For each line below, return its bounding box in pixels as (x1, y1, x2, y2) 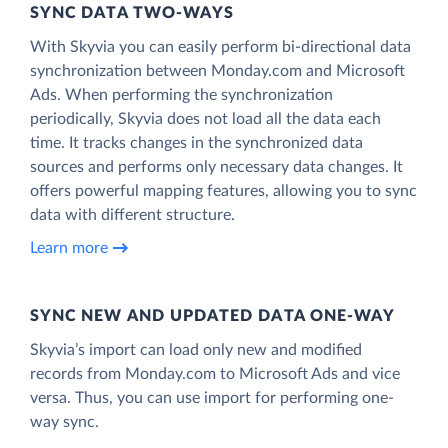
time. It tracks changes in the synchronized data (30, 134, 363, 151)
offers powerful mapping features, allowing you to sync (30, 182, 417, 199)
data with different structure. (30, 206, 235, 223)
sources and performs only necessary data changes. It (30, 158, 403, 175)
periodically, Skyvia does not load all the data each (30, 110, 381, 127)
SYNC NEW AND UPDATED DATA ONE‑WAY (30, 307, 396, 324)
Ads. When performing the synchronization (30, 86, 333, 103)
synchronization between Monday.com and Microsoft (30, 62, 405, 79)
